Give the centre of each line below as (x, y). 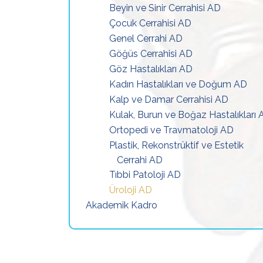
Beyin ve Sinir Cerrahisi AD (165, 8)
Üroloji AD (131, 190)
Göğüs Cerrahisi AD (151, 54)
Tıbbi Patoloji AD (145, 175)
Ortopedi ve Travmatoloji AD (171, 130)
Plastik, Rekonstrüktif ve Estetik (176, 145)
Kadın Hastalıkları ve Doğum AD (178, 84)
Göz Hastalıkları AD (151, 69)
